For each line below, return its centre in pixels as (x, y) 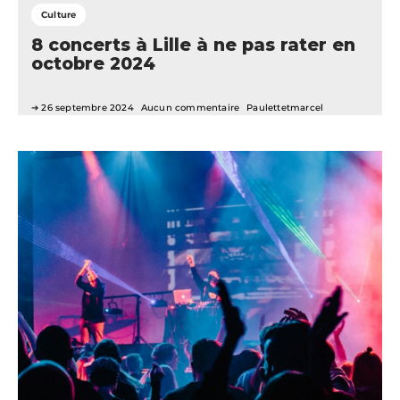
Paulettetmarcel (285, 108)
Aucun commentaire (190, 108)
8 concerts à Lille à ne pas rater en (193, 45)
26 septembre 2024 (87, 108)
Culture (59, 15)
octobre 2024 (93, 64)
